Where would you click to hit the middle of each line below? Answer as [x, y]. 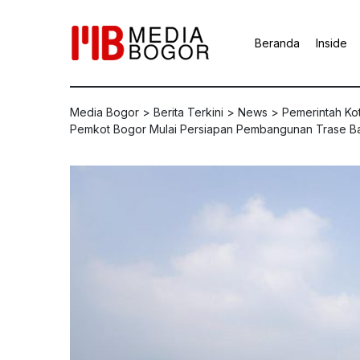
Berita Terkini [188, 112]
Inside [331, 43]
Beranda [277, 43]
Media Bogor [104, 112]
